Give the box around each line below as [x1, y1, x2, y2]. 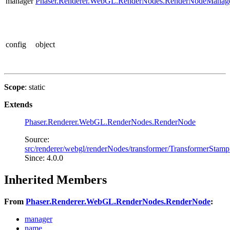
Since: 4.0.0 [25, 153, 63, 162]
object [35, 40, 55, 49]
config [6, 40, 26, 49]
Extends [4, 100, 32, 109]
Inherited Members [4, 172, 107, 186]
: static [25, 82, 45, 91]
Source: [25, 135, 49, 144]
